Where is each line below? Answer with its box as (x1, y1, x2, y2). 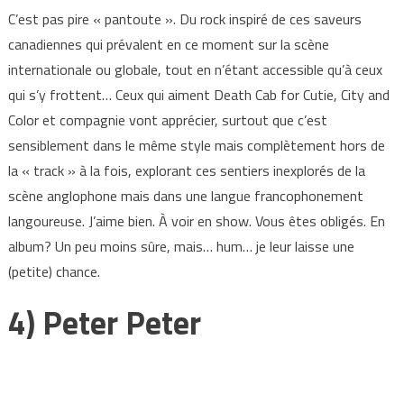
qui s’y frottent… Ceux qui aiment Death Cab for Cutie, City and (7, 84, 390, 106)
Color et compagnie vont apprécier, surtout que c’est (7, 109, 327, 132)
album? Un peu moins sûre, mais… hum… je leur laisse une (7, 235, 354, 258)
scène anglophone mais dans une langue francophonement (7, 185, 363, 207)
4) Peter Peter (7, 298, 201, 348)
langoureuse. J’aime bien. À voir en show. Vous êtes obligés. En (7, 210, 385, 233)
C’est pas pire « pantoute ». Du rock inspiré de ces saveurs (7, 8, 362, 31)
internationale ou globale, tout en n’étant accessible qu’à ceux (7, 59, 382, 81)
